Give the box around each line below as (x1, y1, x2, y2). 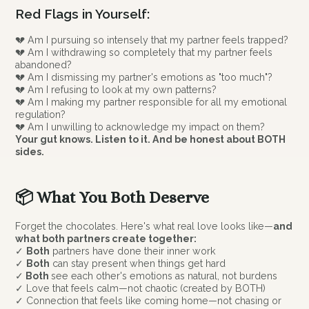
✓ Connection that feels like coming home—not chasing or (15, 295, 282, 306)
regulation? (15, 108, 66, 120)
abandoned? (15, 59, 72, 70)
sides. (15, 146, 45, 157)
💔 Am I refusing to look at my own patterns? (15, 83, 217, 95)
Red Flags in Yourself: (15, 6, 150, 21)
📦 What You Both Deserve (15, 188, 210, 208)
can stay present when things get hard (50, 257, 226, 269)
